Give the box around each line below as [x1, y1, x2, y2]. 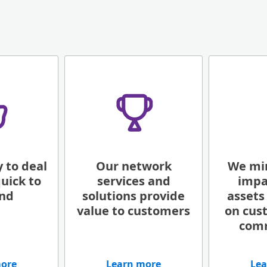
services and [97, 173, 170, 189]
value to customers [77, 203, 190, 219]
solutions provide [82, 188, 185, 204]
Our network [95, 158, 172, 174]
